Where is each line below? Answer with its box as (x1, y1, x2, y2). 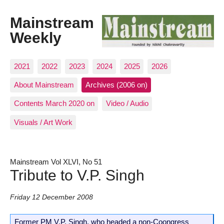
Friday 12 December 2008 (10, 193, 93, 201)
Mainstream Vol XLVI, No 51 (10, 157, 102, 166)
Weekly (10, 29, 61, 46)
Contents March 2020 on (13, 99, 94, 108)
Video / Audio (105, 99, 148, 108)
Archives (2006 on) (85, 80, 147, 89)
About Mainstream (13, 80, 74, 89)
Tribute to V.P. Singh (10, 166, 144, 183)
